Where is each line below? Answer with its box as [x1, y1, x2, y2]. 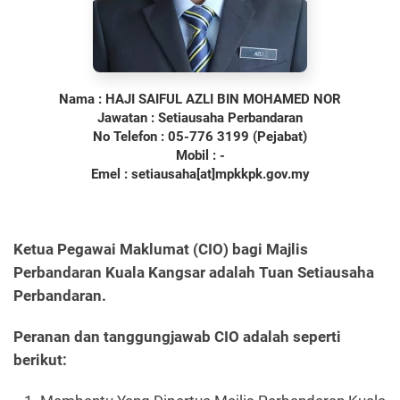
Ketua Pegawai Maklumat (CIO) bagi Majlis [13, 239, 308, 258]
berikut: [13, 350, 67, 369]
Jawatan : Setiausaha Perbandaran [97, 109, 303, 126]
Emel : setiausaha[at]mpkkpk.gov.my [90, 165, 310, 182]
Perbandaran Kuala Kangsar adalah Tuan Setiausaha [13, 262, 374, 281]
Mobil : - [175, 146, 225, 163]
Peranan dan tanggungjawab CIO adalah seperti [13, 327, 341, 346]
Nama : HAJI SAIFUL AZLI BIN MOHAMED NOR [59, 90, 341, 107]
